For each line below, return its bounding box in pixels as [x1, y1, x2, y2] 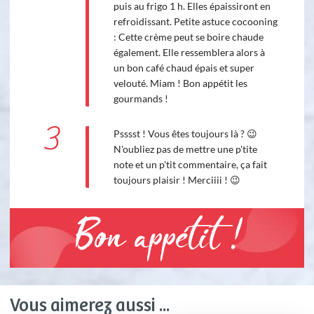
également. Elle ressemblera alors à [113, 46, 265, 59]
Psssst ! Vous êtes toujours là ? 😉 [113, 128, 257, 140]
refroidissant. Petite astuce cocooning [113, 15, 278, 28]
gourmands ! [113, 93, 168, 105]
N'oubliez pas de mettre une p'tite [113, 143, 257, 156]
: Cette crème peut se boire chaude [113, 31, 264, 43]
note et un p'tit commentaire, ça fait [113, 158, 267, 171]
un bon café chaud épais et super [113, 62, 254, 74]
